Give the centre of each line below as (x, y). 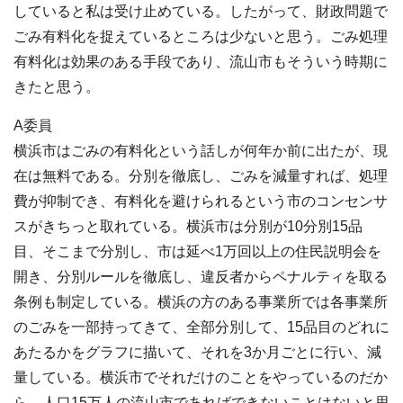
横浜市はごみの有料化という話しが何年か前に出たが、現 (201, 151)
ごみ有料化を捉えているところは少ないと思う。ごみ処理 (201, 37)
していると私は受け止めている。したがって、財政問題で (201, 12)
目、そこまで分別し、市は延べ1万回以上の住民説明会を (197, 252)
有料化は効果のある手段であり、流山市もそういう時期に (201, 62)
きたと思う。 (57, 87)
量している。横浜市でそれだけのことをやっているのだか (201, 378)
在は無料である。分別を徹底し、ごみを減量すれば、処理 (201, 176)
